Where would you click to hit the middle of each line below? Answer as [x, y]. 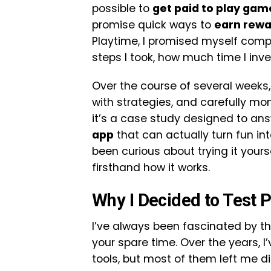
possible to [122, 8]
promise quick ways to [153, 25]
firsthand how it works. [151, 168]
